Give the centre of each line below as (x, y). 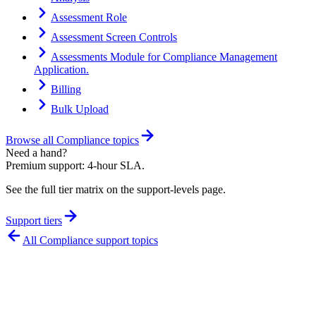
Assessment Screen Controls (114, 37)
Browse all (31, 140)
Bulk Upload (80, 109)
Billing (66, 90)
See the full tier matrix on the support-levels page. (116, 190)
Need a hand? (36, 153)
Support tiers (34, 221)
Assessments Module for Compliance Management (164, 57)
